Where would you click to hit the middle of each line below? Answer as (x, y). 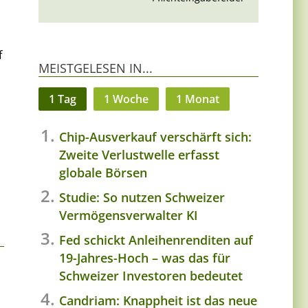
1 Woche (126, 99)
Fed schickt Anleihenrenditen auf (156, 240)
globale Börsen (103, 173)
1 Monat (198, 99)
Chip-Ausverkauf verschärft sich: (155, 137)
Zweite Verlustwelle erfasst (139, 155)
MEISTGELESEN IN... (96, 68)
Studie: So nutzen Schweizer (142, 198)
